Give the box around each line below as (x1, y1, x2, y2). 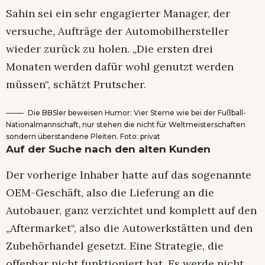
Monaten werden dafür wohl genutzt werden (6, 59, 234, 73)
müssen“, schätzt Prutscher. (6, 77, 146, 91)
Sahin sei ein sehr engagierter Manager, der (6, 6, 230, 20)
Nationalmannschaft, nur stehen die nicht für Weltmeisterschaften (6, 119, 245, 129)
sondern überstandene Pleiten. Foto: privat (6, 131, 160, 141)
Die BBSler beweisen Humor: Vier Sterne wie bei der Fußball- (28, 108, 246, 117)
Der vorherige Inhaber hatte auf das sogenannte (6, 168, 251, 182)
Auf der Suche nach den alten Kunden (6, 143, 211, 155)
